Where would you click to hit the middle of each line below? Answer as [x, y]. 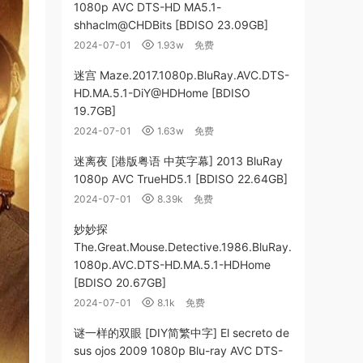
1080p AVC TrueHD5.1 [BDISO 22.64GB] [181, 179]
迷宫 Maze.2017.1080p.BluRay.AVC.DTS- [181, 75]
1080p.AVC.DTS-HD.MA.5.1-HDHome [172, 265]
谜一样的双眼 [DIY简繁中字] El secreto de [181, 333]
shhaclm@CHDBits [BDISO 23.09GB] [171, 25]
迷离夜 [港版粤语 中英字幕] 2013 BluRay [178, 161]
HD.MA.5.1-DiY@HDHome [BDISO [162, 93]
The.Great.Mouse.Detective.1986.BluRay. [183, 247]
